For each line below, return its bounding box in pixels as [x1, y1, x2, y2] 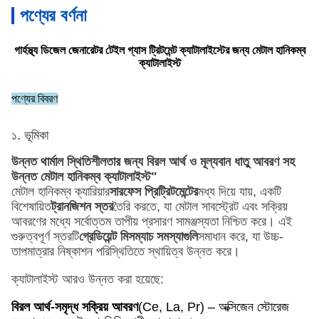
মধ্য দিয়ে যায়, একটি [198, 184, 281, 199]
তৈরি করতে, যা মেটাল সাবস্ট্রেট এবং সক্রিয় [113, 199, 288, 214]
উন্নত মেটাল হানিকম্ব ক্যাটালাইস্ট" [11, 169, 157, 184]
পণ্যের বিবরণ [11, 93, 58, 105]
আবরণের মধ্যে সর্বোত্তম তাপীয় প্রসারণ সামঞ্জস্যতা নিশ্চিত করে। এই [11, 214, 292, 229]
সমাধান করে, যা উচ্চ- [198, 229, 283, 244]
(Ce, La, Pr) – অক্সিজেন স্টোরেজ [138, 300, 289, 314]
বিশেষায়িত [11, 199, 51, 214]
